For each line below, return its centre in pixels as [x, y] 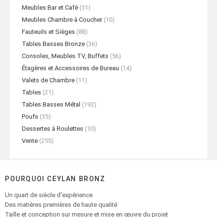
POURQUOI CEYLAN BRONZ [55, 179]
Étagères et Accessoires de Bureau [70, 68]
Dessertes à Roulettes [53, 129]
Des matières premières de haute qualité [61, 205]
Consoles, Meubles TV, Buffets [65, 56]
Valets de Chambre [48, 80]
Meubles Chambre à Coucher [62, 20]
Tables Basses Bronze [53, 44]
